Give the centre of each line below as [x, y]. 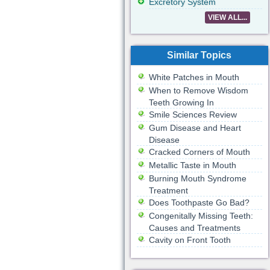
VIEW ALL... [227, 17]
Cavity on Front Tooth [190, 240]
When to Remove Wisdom [198, 90]
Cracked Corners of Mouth [199, 152]
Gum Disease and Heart [195, 128]
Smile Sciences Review [193, 115]
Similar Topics [199, 55]
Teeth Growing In [181, 102]
